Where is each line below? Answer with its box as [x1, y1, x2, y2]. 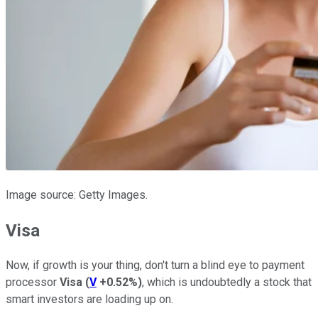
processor [6, 275, 60, 290]
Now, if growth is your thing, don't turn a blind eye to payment [6, 258, 305, 273]
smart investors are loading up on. [6, 292, 173, 307]
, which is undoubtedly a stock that [142, 275, 312, 290]
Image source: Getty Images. [6, 187, 148, 202]
